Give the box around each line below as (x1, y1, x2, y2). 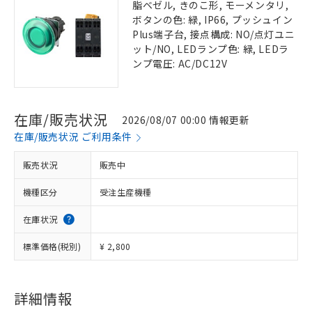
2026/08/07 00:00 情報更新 (122, 112, 250, 127)
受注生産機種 (100, 186, 152, 198)
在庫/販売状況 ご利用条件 (14, 130, 132, 143)
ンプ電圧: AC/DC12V (132, 56, 228, 70)
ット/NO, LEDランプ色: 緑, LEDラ (132, 42, 289, 56)
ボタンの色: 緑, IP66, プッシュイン (132, 13, 293, 26)
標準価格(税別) (23, 240, 81, 252)
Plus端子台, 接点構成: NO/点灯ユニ (132, 27, 295, 41)
